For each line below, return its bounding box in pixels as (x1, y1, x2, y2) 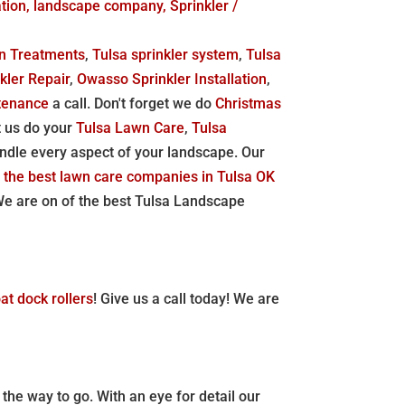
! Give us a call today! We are (93, 289, 280, 307)
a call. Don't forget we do (49, 94, 216, 112)
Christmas (215, 94, 282, 112)
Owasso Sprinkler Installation (77, 70, 268, 88)
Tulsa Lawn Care (76, 118, 185, 137)
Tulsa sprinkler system (92, 45, 240, 63)
